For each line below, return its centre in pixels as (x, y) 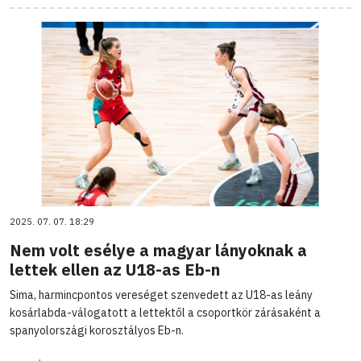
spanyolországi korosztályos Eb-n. (97, 330)
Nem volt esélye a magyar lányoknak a (158, 250)
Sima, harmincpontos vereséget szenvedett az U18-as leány (161, 295)
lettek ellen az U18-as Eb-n (115, 269)
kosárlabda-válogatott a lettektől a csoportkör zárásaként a (165, 312)
